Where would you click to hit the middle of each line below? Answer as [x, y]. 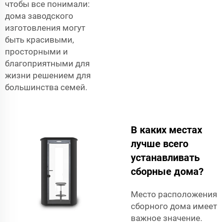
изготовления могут [45, 28]
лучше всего [160, 143]
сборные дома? [167, 171]
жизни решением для [48, 75]
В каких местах [166, 130]
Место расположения [174, 194]
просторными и [36, 51]
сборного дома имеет [174, 206]
